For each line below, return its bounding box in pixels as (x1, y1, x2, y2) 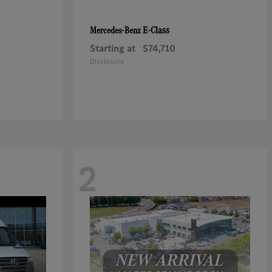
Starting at (90, 42, 135, 55)
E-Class (143, 23, 169, 37)
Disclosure (90, 56, 124, 66)
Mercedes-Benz (90, 24, 143, 36)
